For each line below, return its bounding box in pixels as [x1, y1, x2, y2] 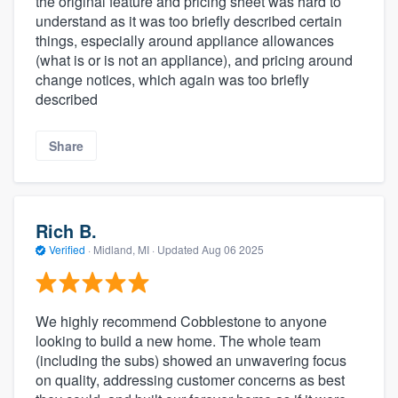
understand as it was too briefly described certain [36, 10, 342, 31]
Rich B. [36, 218, 97, 244]
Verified [46, 242, 88, 258]
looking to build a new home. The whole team [36, 330, 321, 351]
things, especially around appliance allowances [36, 29, 334, 51]
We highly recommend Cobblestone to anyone [36, 310, 327, 331]
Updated [157, 242, 202, 258]
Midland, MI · [91, 242, 157, 258]
